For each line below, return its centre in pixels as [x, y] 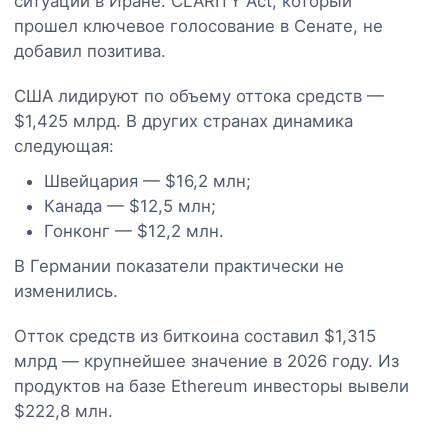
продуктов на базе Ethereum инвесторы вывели [211, 385]
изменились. [66, 290]
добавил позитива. [90, 50]
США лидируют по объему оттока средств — [199, 95]
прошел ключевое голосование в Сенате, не [198, 25]
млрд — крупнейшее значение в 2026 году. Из [206, 360]
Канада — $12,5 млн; [130, 205]
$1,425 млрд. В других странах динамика [183, 120]
